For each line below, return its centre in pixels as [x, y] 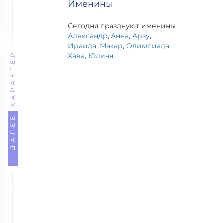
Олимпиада [148, 46]
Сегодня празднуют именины [122, 26]
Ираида [82, 46]
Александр [88, 36]
